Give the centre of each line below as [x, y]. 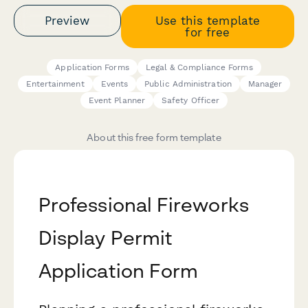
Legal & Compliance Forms [199, 68]
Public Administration [188, 84]
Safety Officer [190, 101]
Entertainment [55, 84]
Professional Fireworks [144, 205]
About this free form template [154, 137]
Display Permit [106, 238]
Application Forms [92, 68]
